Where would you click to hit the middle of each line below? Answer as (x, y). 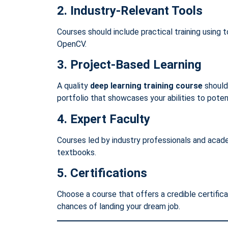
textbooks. (77, 152)
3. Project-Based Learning (129, 65)
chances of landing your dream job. (119, 207)
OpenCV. (72, 44)
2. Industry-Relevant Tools (130, 10)
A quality (74, 86)
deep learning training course (146, 86)
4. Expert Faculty (104, 119)
